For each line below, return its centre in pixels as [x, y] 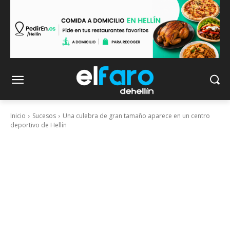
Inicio [18, 116]
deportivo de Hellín [39, 125]
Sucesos [44, 116]
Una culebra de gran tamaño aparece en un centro [136, 116]
